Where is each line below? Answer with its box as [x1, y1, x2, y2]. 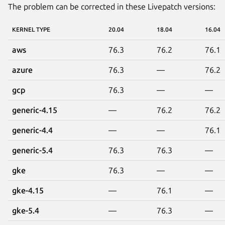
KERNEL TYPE [12, 26, 50, 33]
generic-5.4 [12, 146, 53, 155]
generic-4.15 [12, 105, 57, 115]
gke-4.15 [12, 186, 44, 195]
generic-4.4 [12, 126, 53, 135]
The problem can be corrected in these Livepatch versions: [8, 2, 215, 12]
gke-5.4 [12, 206, 39, 215]
